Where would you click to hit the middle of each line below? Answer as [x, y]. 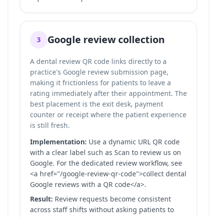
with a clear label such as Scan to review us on [106, 152]
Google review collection [106, 39]
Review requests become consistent [112, 199]
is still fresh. [50, 125]
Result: [41, 199]
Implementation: [58, 142]
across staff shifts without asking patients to [102, 209]
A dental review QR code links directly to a [98, 61]
